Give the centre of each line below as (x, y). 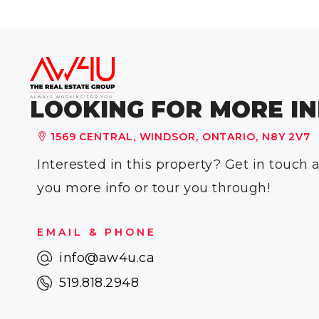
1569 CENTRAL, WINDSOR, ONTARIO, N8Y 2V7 (181, 136)
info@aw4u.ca (107, 257)
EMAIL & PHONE (97, 232)
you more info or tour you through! (153, 188)
